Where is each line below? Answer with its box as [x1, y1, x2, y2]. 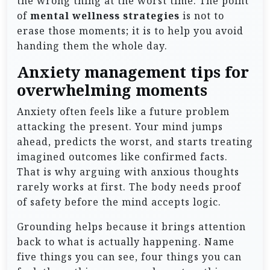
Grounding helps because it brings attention [17, 219, 246, 233]
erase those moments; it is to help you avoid [17, 24, 243, 37]
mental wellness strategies [30, 8, 180, 22]
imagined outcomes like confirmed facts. [17, 149, 228, 163]
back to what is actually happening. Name [17, 234, 234, 248]
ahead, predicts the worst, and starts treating [17, 134, 253, 148]
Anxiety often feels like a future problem [17, 104, 230, 118]
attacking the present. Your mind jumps [17, 119, 223, 133]
